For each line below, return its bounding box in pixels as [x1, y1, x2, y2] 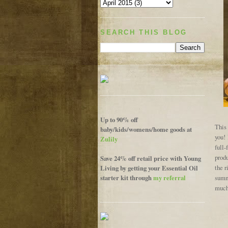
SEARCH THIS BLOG [100, 28, 187, 36]
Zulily [100, 134, 118, 144]
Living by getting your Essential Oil [100, 163, 198, 173]
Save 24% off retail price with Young [100, 154, 201, 163]
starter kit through [100, 173, 153, 183]
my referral [153, 173, 186, 183]
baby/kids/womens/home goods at [100, 125, 192, 134]
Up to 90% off [100, 115, 138, 125]
